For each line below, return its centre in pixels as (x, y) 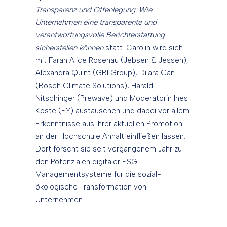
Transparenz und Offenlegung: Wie (94, 10)
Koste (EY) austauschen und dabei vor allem (112, 111)
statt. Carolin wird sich (144, 48)
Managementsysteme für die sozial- (98, 175)
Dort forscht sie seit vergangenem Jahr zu (109, 149)
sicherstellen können (70, 48)
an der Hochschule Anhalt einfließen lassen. (110, 137)
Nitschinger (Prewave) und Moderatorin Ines (112, 99)
